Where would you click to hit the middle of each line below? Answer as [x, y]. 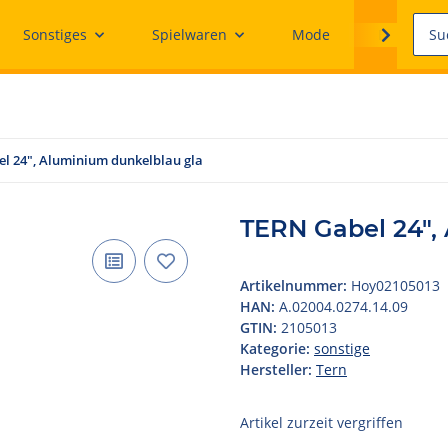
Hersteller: [276, 369]
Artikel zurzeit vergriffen [321, 422]
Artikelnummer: [295, 285]
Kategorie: [277, 348]
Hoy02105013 [395, 285]
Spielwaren [189, 34]
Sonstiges [55, 34]
